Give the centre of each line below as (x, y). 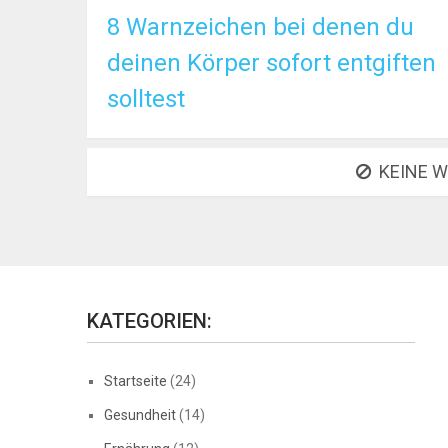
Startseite (135, 381)
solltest (146, 99)
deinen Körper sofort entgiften (271, 63)
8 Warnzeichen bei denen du (260, 27)
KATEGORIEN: (149, 321)
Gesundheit (140, 415)
